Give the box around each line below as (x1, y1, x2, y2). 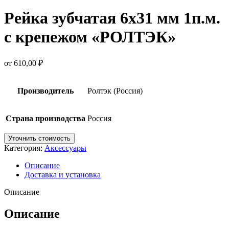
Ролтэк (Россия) (87, 86, 143, 96)
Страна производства (6, 114, 85, 123)
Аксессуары (44, 144, 86, 153)
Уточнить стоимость (8, 134, 71, 143)
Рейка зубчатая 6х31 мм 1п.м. (4, 8, 220, 27)
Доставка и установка (25, 170, 101, 179)
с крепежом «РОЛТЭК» (4, 27, 176, 46)
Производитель (17, 86, 74, 96)
